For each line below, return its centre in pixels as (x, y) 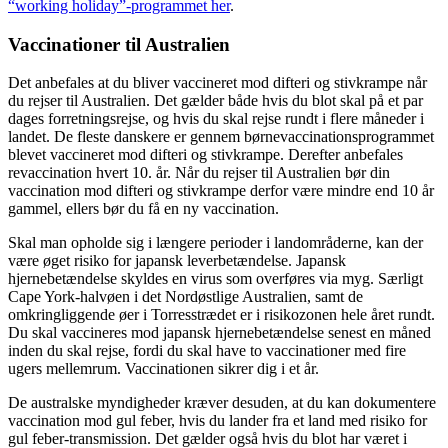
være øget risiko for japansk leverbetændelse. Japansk (177, 261)
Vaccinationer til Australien (119, 44)
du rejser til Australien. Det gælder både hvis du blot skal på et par (215, 101)
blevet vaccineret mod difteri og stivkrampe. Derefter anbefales (205, 155)
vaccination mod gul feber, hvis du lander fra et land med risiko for (217, 421)
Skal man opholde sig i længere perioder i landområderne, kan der (215, 243)
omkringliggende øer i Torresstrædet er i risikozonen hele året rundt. (221, 315)
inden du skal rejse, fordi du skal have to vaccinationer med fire (207, 351)
